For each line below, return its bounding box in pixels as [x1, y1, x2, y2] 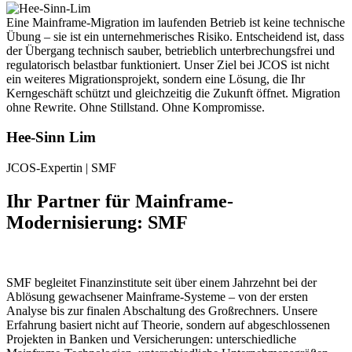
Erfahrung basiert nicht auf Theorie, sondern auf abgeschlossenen [6, 317, 330, 332]
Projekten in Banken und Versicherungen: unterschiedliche [6, 332, 296, 346]
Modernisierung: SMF [6, 211, 188, 233]
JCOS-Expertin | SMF [6, 160, 116, 174]
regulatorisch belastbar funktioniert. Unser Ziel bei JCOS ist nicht [6, 57, 329, 71]
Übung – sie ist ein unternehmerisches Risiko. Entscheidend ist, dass [6, 29, 344, 43]
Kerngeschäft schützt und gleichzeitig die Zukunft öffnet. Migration [6, 86, 340, 100]
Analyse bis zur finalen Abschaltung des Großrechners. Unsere [6, 303, 317, 317]
